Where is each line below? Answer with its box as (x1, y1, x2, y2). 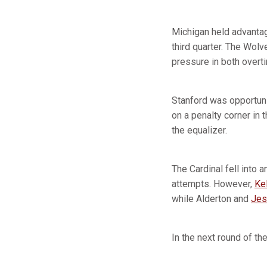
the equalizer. (172, 125, 227, 136)
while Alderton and (172, 193, 251, 204)
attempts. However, (172, 178, 254, 190)
